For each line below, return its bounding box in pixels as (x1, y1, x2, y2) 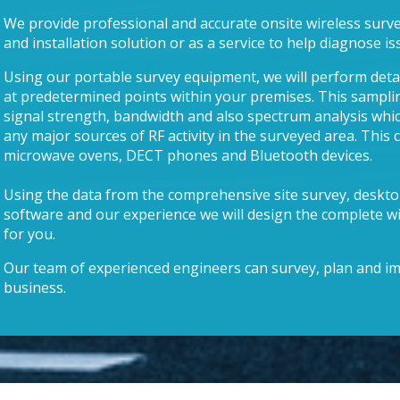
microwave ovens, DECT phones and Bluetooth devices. (3, 145, 372, 165)
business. (3, 277, 66, 297)
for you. (3, 223, 55, 244)
